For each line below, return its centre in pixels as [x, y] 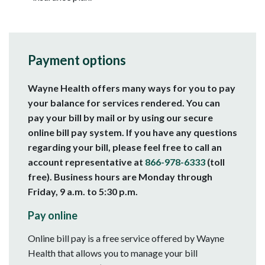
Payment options [77, 60]
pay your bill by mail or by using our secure [120, 118]
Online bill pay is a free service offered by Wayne [126, 238]
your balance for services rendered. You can [124, 103]
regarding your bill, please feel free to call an [125, 147]
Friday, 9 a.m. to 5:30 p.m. [83, 192]
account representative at [86, 162]
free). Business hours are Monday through [120, 177]
